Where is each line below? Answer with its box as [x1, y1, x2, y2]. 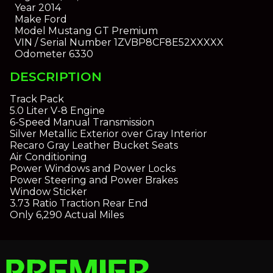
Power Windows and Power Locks [10, 163, 175, 175]
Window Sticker [10, 186, 87, 198]
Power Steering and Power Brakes [10, 174, 178, 186]
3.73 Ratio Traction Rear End [10, 197, 148, 210]
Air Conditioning [10, 151, 87, 163]
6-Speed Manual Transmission [10, 116, 154, 129]
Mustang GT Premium [45, 24, 158, 37]
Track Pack [10, 93, 64, 105]
